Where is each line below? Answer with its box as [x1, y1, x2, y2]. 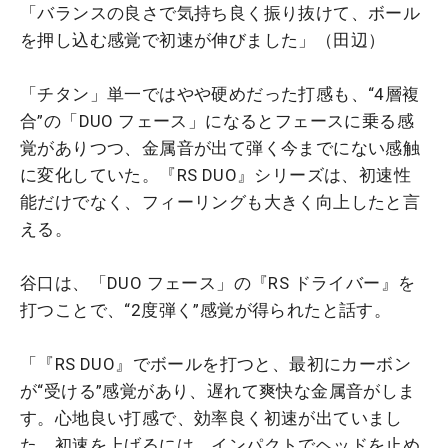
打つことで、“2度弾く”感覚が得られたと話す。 [20, 299, 392, 320]
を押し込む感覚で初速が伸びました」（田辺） [20, 29, 386, 50]
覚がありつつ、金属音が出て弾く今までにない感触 [20, 137, 421, 158]
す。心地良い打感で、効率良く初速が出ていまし [20, 407, 403, 428]
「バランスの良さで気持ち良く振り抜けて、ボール [20, 2, 421, 23]
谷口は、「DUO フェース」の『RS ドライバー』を [20, 272, 416, 293]
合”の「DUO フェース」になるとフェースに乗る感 [20, 110, 414, 131]
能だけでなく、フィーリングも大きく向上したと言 [20, 191, 421, 212]
